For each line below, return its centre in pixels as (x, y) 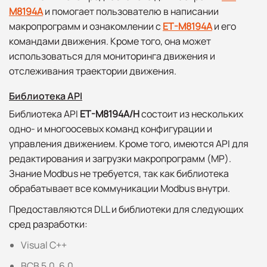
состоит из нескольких (191, 114)
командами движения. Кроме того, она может (110, 41)
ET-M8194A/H (110, 114)
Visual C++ (44, 245)
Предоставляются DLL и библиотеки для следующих (126, 209)
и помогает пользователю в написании (131, 12)
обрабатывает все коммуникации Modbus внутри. (119, 189)
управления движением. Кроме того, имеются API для (129, 144)
